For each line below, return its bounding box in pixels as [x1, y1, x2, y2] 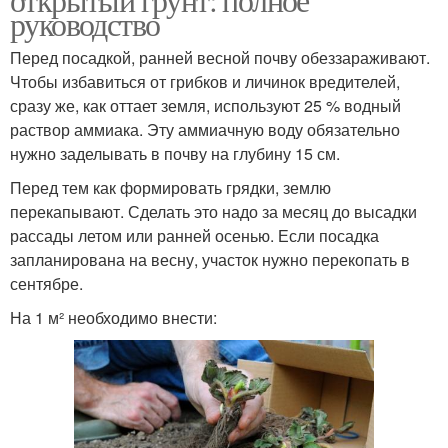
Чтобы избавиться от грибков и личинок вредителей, [10, 69, 400, 93]
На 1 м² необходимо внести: [10, 305, 217, 329]
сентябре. [10, 271, 83, 295]
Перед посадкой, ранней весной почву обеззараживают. [10, 45, 430, 69]
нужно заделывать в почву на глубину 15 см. [10, 141, 340, 165]
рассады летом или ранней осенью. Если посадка [10, 223, 379, 247]
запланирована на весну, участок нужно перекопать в [10, 247, 410, 271]
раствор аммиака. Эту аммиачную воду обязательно [10, 117, 400, 141]
